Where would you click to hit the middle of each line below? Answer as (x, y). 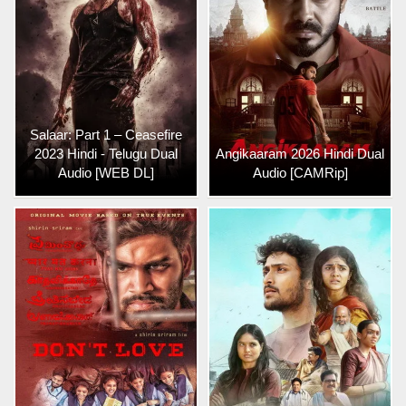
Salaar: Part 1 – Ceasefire (106, 135)
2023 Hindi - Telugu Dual (106, 154)
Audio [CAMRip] (300, 173)
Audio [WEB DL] (106, 173)
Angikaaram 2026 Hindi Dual (300, 154)
